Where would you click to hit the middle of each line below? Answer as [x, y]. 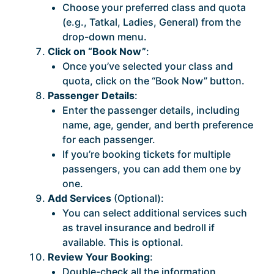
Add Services [80, 198]
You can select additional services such [155, 213]
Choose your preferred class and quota [154, 8]
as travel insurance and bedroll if [139, 228]
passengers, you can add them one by [152, 169]
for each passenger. [109, 140]
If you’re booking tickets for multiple [146, 154]
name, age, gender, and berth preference [158, 125]
